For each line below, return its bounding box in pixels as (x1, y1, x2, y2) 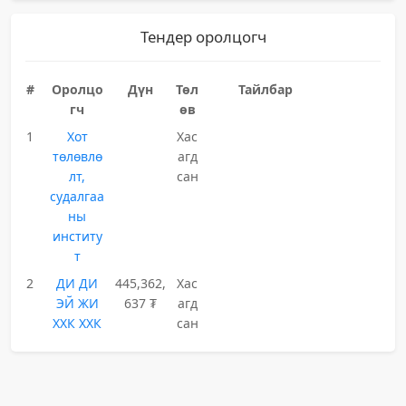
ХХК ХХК (53, 314, 102, 332)
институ (52, 227, 102, 245)
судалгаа (50, 188, 105, 205)
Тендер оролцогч (140, 26, 266, 47)
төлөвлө (52, 148, 102, 165)
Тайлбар (238, 81, 294, 98)
